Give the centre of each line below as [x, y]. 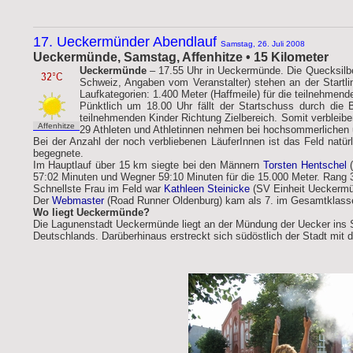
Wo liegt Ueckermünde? [91, 212]
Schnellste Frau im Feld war [98, 189]
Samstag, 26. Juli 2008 [262, 44]
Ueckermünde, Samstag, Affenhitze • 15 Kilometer [180, 57]
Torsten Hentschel [305, 165]
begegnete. [58, 153]
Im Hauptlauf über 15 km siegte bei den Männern [148, 165]
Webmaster [78, 201]
